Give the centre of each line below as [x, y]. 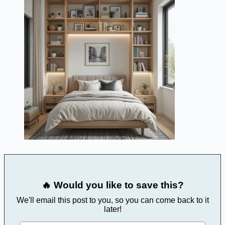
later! [113, 209]
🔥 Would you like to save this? [113, 185]
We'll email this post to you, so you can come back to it [113, 200]
